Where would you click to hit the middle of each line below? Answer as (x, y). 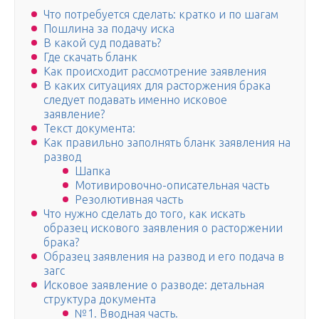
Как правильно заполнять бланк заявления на (167, 143)
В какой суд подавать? (102, 43)
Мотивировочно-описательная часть (172, 185)
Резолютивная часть (129, 200)
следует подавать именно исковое (135, 100)
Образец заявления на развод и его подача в (164, 257)
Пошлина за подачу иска (109, 29)
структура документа (100, 299)
